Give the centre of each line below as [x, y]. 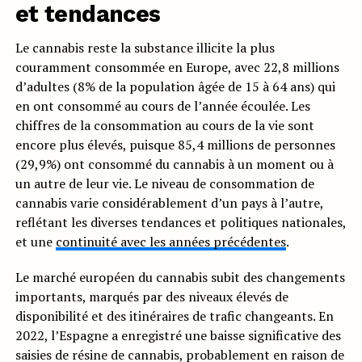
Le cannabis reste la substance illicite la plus [145, 48]
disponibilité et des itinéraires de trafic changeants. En [174, 316]
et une [35, 242]
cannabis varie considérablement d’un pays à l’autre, [169, 203]
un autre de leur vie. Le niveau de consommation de [164, 184]
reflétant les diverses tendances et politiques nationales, [180, 223]
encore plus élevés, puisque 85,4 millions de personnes [175, 145]
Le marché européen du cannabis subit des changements [180, 278]
